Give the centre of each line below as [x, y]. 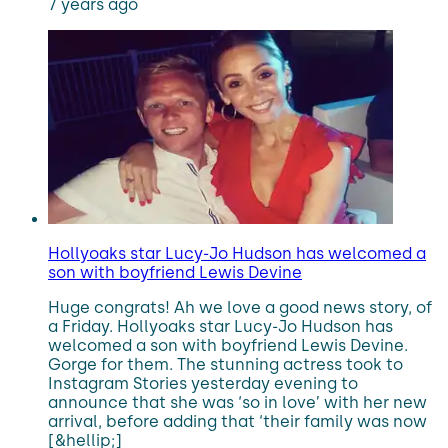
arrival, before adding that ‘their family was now [237, 421]
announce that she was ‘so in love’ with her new [237, 402]
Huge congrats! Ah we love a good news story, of [240, 307]
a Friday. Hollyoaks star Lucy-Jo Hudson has [220, 326]
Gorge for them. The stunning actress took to [225, 364]
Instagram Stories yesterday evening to [203, 383]
